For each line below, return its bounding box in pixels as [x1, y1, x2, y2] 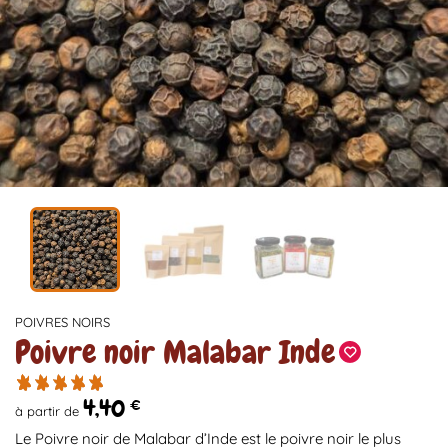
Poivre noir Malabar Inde [15, 331, 335, 373]
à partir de [15, 403, 83, 420]
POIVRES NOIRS [15, 313, 110, 330]
